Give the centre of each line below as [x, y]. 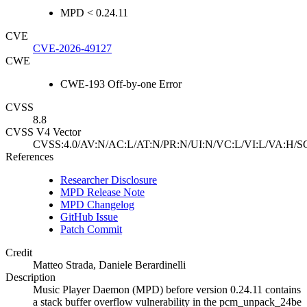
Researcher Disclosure [109, 180]
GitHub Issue [89, 217]
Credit [19, 253]
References [29, 157]
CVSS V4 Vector [43, 132]
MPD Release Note [102, 193]
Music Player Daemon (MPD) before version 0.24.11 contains [167, 290]
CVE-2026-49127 [72, 49]
